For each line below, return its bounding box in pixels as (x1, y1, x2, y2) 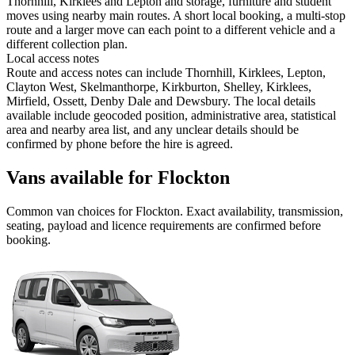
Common (6, 204, 56, 219)
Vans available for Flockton (6, 167, 230, 189)
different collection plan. (6, 37, 128, 52)
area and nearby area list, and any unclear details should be (6, 123, 299, 137)
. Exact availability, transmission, (180, 204, 343, 219)
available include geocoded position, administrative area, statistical (6, 109, 336, 123)
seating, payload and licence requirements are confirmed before (6, 219, 321, 233)
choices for (74, 204, 136, 219)
